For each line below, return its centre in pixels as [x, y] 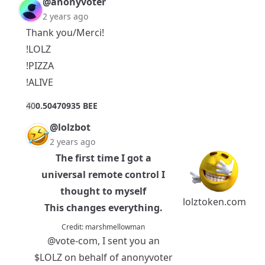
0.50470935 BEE [67, 106]
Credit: [73, 227]
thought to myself [103, 191]
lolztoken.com [214, 202]
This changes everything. [103, 208]
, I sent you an [128, 241]
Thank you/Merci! [65, 33]
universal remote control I [103, 175]
